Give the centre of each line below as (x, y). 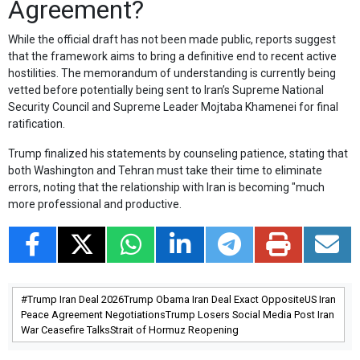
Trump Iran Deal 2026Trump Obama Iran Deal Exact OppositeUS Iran (182, 299)
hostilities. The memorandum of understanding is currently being (172, 73)
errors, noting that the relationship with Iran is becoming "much (166, 187)
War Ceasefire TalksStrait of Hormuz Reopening (130, 329)
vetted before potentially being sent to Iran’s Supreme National (166, 90)
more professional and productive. (95, 204)
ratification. (37, 123)
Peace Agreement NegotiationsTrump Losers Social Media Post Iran (178, 314)
